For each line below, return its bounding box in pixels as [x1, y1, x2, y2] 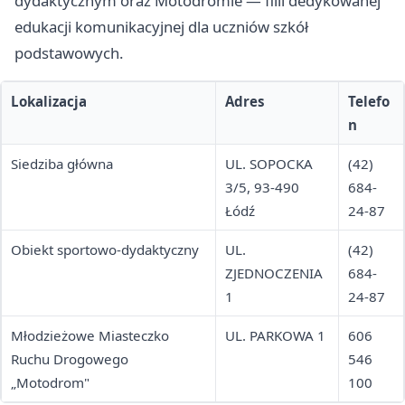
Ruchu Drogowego [11, 350, 128, 369]
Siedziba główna [11, 155, 113, 174]
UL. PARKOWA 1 [225, 326, 325, 345]
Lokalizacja [11, 92, 87, 111]
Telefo [348, 92, 390, 111]
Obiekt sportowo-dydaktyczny [11, 240, 199, 259]
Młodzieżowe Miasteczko [11, 326, 169, 345]
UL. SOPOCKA [225, 155, 313, 174]
